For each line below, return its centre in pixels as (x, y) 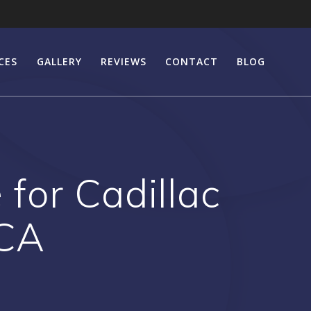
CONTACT (192, 62)
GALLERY (59, 62)
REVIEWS (123, 62)
